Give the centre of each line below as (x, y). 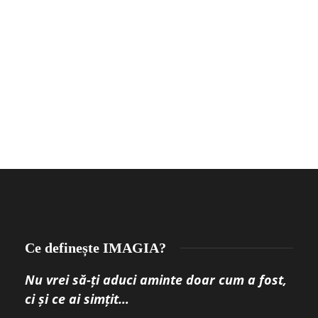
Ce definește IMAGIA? (95, 247)
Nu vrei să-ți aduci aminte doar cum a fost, (156, 279)
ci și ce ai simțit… (77, 298)
